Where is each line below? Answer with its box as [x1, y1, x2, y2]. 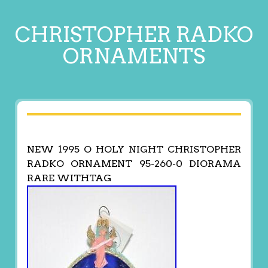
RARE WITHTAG [26, 172, 111, 184]
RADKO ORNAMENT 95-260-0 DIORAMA [26, 158, 242, 170]
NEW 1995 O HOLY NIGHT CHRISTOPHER [26, 144, 242, 156]
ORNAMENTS [63, 43, 205, 69]
